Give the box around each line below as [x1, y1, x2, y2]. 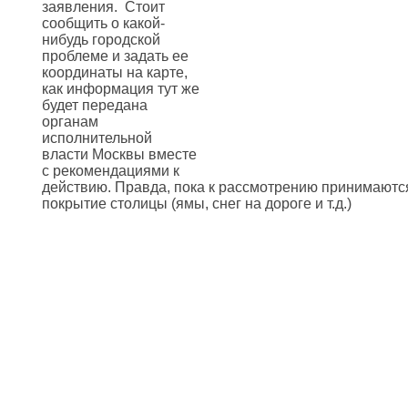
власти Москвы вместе [42, 146, 197, 162]
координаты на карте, [42, 64, 188, 80]
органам [42, 113, 98, 129]
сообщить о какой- [42, 15, 165, 31]
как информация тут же [42, 80, 199, 97]
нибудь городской [42, 31, 160, 47]
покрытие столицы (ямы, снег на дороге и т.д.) [42, 195, 352, 211]
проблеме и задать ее [42, 47, 189, 64]
